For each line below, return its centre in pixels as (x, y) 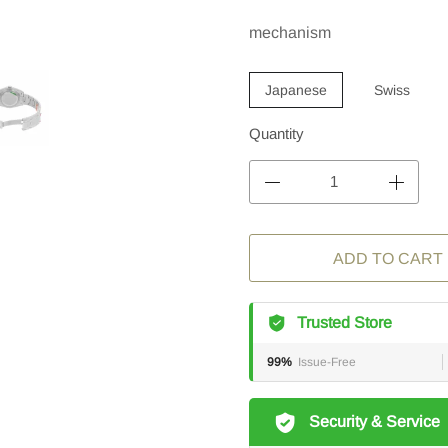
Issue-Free (327, 362)
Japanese (296, 90)
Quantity (276, 133)
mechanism (290, 32)
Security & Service (374, 421)
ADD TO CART (388, 226)
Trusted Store (344, 322)
